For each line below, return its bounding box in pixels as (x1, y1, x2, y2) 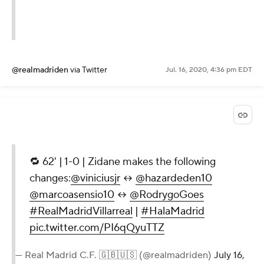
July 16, (214, 249, 245, 261)
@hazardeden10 (136, 171, 212, 185)
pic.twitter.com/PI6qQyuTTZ (29, 221, 164, 235)
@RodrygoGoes (130, 188, 204, 202)
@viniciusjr (71, 171, 120, 185)
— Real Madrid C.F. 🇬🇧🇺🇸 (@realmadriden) (15, 249, 214, 261)
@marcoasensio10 (29, 188, 114, 202)
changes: (29, 171, 71, 185)
